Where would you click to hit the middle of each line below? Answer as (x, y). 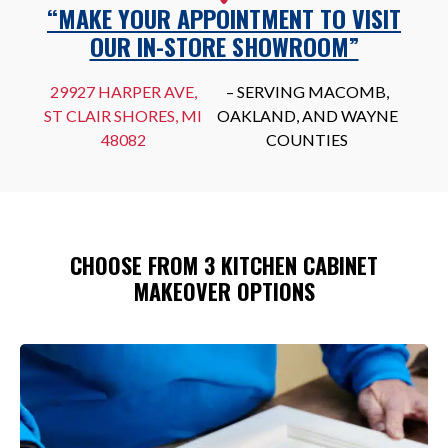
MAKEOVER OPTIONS (224, 291)
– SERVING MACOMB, (307, 92)
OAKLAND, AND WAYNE (307, 116)
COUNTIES (307, 140)
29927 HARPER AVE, (123, 92)
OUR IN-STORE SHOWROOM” (224, 46)
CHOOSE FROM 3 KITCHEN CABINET (224, 265)
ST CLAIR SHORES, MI (123, 116)
